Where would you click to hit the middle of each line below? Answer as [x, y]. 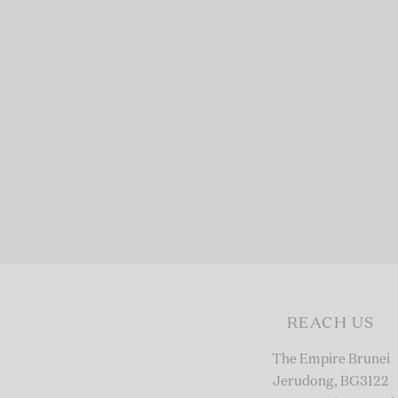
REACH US [330, 324]
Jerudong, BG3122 [330, 382]
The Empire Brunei [330, 359]
